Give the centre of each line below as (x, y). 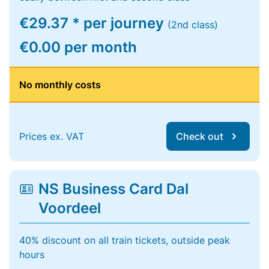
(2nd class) (193, 25)
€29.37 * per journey (93, 23)
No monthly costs (60, 85)
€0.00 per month (78, 47)
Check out (200, 136)
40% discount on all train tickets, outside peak (125, 240)
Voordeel (69, 208)
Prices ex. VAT (52, 136)
